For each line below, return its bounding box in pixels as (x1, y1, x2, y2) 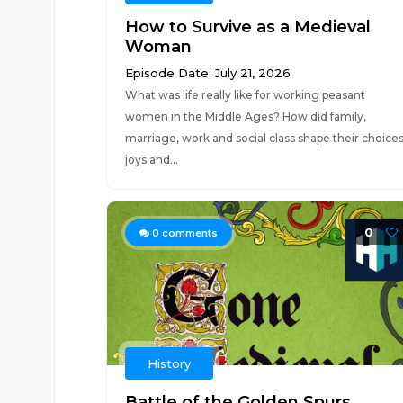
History (147, 356, 191, 371)
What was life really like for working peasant (124, 88, 365, 102)
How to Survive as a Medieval (124, 17, 371, 37)
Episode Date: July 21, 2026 (124, 66, 291, 80)
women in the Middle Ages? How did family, (124, 110, 366, 123)
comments (158, 227, 218, 239)
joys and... (124, 153, 178, 166)
